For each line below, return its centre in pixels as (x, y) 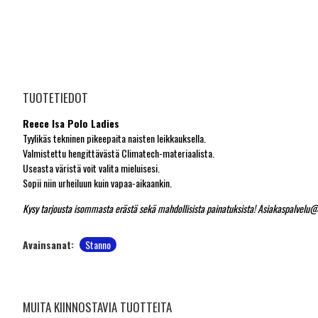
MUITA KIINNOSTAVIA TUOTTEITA (97, 307)
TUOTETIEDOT (55, 98)
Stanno (98, 245)
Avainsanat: (48, 245)
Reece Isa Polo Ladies (71, 123)
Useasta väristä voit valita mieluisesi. (91, 168)
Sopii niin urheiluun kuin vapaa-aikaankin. (97, 183)
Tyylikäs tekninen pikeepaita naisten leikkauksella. (114, 138)
